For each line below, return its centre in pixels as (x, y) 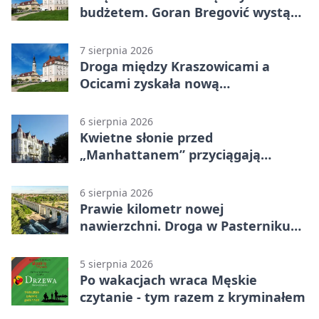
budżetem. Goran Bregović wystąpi (191, 12)
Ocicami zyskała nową (150, 84)
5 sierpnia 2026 (116, 264)
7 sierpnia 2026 (116, 51)
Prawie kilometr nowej (152, 209)
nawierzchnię (122, 101)
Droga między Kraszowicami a (175, 67)
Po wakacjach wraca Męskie (168, 280)
